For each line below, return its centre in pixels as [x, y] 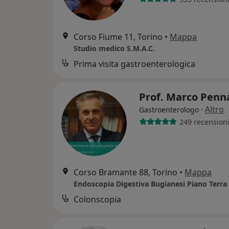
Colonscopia [97, 200]
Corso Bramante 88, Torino [125, 173]
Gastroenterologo [169, 110]
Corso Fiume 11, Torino [118, 37]
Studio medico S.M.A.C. [114, 49]
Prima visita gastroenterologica [134, 64]
